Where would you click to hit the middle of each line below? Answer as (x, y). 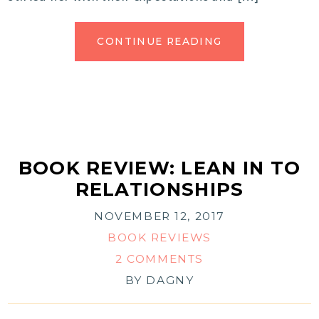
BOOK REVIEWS (159, 238)
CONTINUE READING (159, 42)
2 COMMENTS (159, 259)
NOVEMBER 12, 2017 (159, 216)
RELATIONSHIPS (159, 189)
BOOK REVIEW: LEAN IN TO (159, 168)
